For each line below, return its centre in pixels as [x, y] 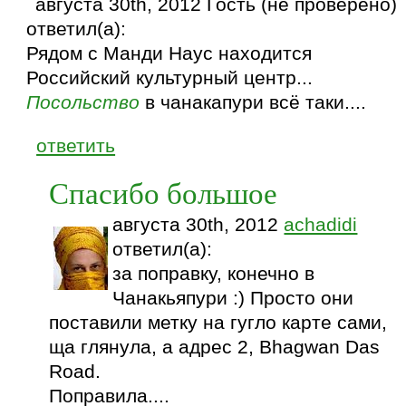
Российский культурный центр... [170, 77]
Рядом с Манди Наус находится [169, 53]
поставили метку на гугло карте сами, [218, 322]
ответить [76, 145]
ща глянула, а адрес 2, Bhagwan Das [215, 347]
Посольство [83, 102]
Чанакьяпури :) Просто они [233, 298]
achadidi [321, 224]
